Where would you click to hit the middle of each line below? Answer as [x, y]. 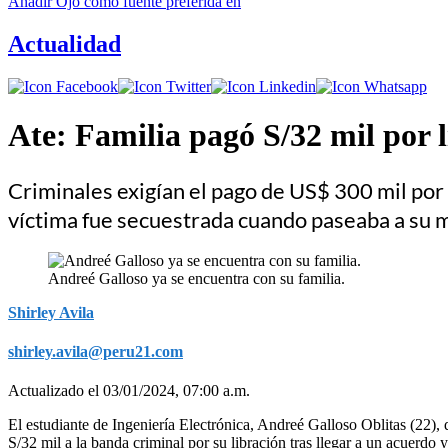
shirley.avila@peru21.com [95, 351]
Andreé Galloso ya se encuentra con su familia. [196, 278]
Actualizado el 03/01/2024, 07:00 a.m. [129, 390]
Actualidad [64, 43]
